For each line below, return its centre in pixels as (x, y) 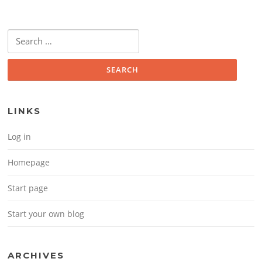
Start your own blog (46, 214)
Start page (28, 188)
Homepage (29, 163)
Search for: (26, 35)
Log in (20, 137)
